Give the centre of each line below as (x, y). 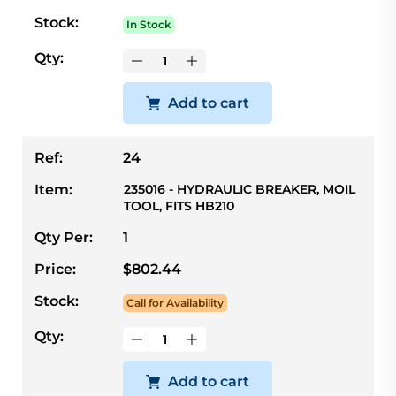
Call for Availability (175, 303)
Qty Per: (64, 238)
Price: (55, 270)
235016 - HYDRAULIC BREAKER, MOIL (240, 190)
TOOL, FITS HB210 (179, 206)
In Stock (149, 25)
